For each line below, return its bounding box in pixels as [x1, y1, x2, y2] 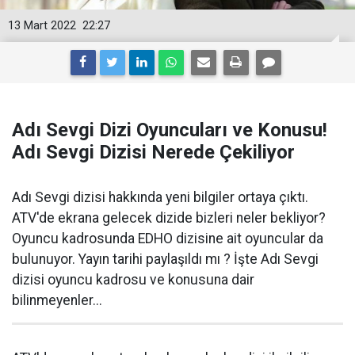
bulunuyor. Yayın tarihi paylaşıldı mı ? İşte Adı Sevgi [12, 251, 319, 267]
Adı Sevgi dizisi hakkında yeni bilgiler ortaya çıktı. [12, 189, 308, 205]
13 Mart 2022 [8, 19, 76, 32]
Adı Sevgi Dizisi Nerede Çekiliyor [12, 141, 295, 163]
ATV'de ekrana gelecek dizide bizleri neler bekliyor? [12, 210, 326, 226]
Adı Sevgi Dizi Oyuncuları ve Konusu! [12, 119, 327, 141]
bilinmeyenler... [12, 292, 102, 308]
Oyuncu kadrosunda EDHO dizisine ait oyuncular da [12, 231, 323, 246]
